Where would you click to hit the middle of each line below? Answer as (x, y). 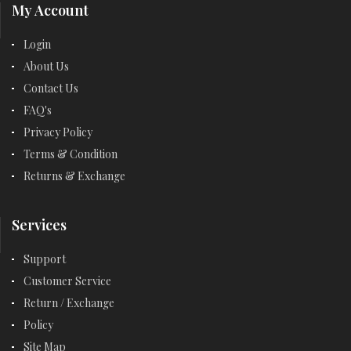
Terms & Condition (71, 154)
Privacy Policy (58, 132)
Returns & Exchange (74, 175)
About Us (46, 66)
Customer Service (67, 280)
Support (45, 259)
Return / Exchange (69, 302)
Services (39, 224)
